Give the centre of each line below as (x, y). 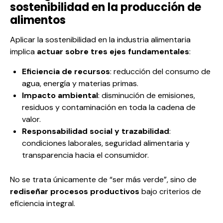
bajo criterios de (170, 192)
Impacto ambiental (60, 96)
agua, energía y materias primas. (80, 84)
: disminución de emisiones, (147, 96)
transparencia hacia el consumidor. (85, 155)
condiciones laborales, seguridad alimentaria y (106, 143)
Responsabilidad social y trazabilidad (96, 131)
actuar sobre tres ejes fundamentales (113, 52)
